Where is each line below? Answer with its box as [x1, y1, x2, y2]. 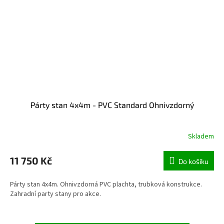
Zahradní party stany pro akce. [10, 189, 101, 199]
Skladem [188, 131, 214, 141]
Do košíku [178, 157, 208, 166]
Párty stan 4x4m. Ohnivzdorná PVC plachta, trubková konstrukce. [10, 179, 202, 190]
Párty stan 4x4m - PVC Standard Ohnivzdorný [30, 100, 194, 110]
